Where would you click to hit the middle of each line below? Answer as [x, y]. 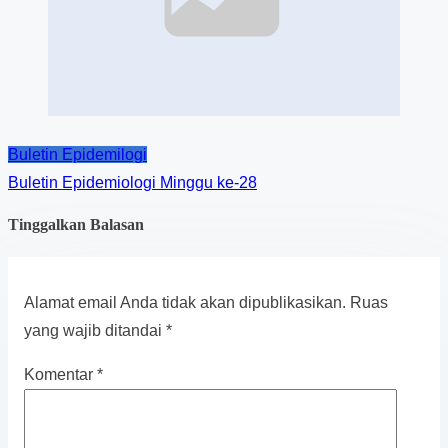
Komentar [60, 374]
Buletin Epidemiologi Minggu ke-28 [132, 182]
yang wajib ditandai [95, 330]
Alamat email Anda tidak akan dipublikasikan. [185, 302]
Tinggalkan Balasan [76, 224]
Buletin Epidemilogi [77, 154]
